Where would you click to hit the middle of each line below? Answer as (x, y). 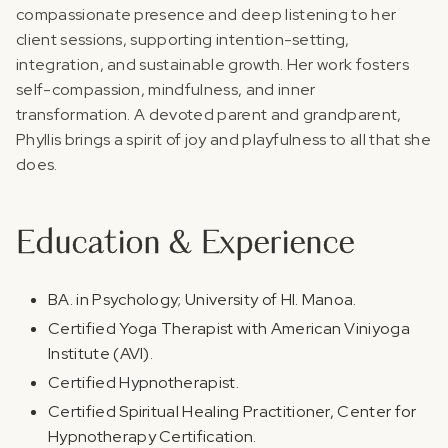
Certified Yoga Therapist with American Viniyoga (229, 328)
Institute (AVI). (101, 353)
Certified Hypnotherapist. (143, 382)
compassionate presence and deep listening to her (206, 14)
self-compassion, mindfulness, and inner (166, 89)
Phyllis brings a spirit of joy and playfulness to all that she (223, 139)
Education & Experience (186, 243)
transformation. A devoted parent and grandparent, (209, 114)
